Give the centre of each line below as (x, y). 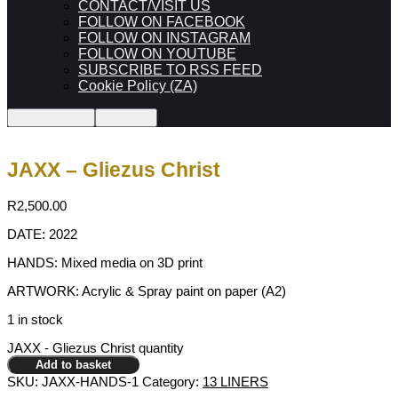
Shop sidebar (54, 118)
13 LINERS (235, 382)
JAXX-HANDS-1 (90, 382)
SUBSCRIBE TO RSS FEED (170, 70)
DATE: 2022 (42, 235)
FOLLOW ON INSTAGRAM (164, 38)
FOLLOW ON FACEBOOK (162, 22)
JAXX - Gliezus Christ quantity (96, 348)
